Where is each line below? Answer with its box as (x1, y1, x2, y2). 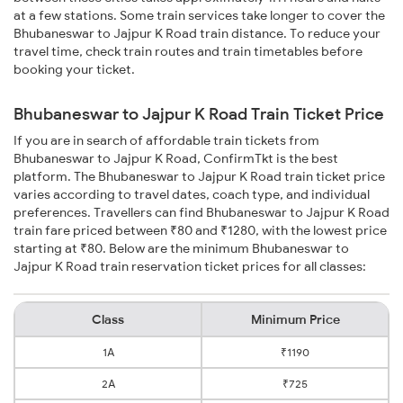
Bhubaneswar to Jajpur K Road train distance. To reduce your (13, 25, 381, 42)
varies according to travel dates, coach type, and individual (13, 186, 370, 203)
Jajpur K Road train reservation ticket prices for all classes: (13, 258, 366, 275)
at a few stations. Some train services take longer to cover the (13, 7, 385, 24)
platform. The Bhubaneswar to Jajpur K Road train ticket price (13, 168, 385, 185)
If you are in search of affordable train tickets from (13, 132, 319, 149)
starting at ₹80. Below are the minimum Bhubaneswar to (13, 240, 349, 257)
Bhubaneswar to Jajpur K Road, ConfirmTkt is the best (13, 150, 338, 167)
